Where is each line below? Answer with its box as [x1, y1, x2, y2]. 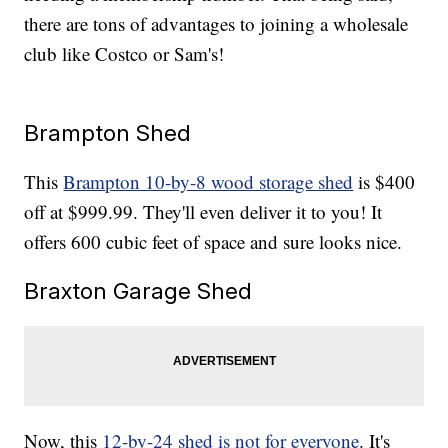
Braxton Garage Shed [24, 277, 253, 305]
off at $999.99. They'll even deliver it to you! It [24, 199, 383, 225]
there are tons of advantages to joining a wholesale [24, 11, 409, 37]
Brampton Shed [24, 119, 192, 147]
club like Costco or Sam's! [24, 41, 225, 67]
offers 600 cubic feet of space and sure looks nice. [24, 229, 408, 255]
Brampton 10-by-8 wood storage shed [63, 169, 354, 195]
